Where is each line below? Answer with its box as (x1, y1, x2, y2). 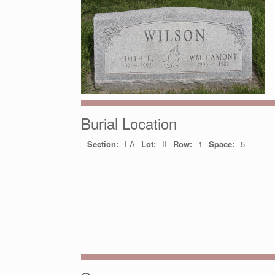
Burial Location (81, 112, 177, 134)
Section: (87, 137, 118, 150)
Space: (209, 137, 234, 150)
